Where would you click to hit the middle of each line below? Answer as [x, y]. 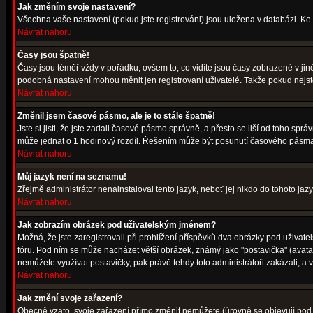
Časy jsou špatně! [53, 55]
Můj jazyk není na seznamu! [72, 177]
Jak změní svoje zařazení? [70, 298]
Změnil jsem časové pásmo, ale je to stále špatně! [116, 116]
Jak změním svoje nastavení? [77, 7]
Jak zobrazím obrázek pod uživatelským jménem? [117, 225]
